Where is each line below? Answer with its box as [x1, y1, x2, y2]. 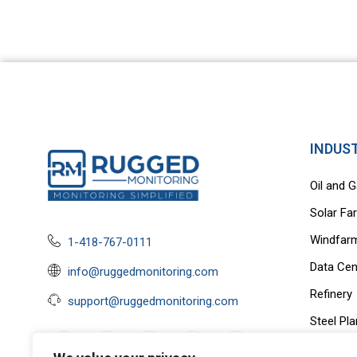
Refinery [310, 286, 353, 301]
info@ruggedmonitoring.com [68, 264, 218, 279]
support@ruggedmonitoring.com [68, 293, 238, 308]
